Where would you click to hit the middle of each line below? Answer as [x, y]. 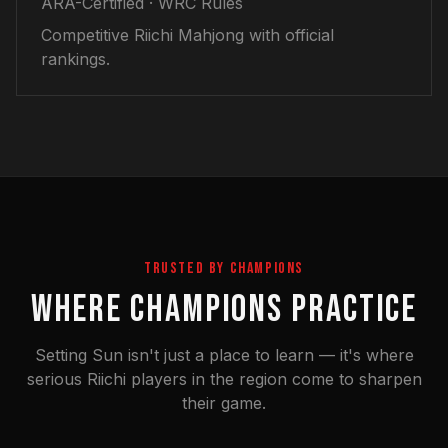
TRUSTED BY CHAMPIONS [224, 268]
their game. [224, 403]
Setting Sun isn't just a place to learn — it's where [224, 355]
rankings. [75, 59]
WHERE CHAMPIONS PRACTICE [224, 309]
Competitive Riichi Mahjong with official [187, 35]
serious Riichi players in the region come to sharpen [224, 379]
